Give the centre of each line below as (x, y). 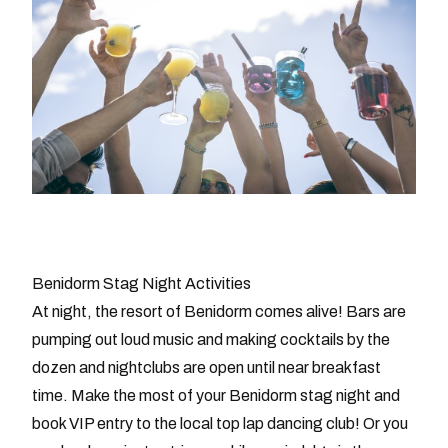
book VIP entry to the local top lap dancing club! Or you (220, 424)
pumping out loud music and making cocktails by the (211, 340)
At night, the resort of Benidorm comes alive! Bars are (219, 312)
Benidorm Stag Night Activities (141, 284)
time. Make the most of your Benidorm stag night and (216, 396)
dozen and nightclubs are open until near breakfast (206, 368)
